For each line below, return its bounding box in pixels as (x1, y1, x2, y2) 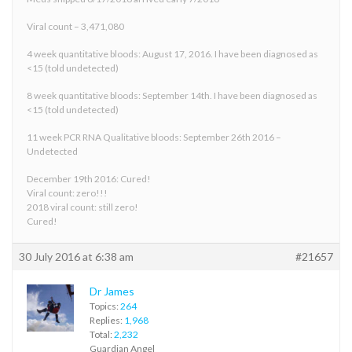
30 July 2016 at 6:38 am (19, 249, 134, 263)
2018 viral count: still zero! (27, 200, 138, 213)
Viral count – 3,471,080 (27, 20, 124, 32)
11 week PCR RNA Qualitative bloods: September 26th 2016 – (27, 130, 281, 143)
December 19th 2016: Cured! (27, 172, 151, 185)
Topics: (90, 299, 120, 312)
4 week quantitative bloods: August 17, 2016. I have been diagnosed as (27, 47, 318, 60)
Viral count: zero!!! (27, 186, 108, 199)
